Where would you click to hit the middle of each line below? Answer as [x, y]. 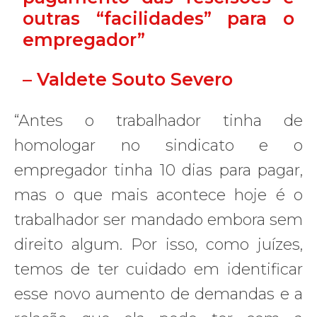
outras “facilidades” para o [158, 18]
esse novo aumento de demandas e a [158, 294]
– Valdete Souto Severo [128, 79]
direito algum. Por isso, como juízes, [158, 244]
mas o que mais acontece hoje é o [158, 195]
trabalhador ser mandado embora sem [158, 219]
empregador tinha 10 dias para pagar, [158, 170]
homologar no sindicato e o [158, 145]
